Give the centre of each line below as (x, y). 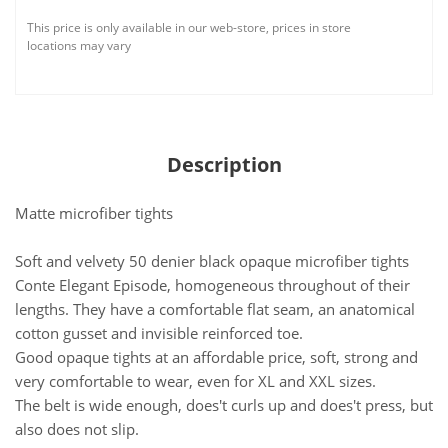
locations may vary (79, 45)
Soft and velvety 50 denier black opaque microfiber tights (212, 261)
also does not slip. (77, 429)
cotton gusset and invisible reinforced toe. (159, 333)
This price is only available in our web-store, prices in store (189, 27)
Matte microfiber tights (94, 213)
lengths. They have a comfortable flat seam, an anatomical (215, 309)
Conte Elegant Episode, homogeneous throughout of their (212, 285)
